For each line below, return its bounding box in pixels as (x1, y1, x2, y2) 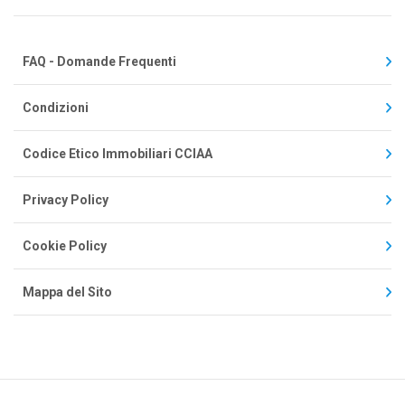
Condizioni (23, 99, 89, 115)
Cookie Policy (23, 238, 107, 253)
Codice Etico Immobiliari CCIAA (23, 146, 212, 161)
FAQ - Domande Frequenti (23, 53, 176, 69)
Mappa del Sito (23, 284, 112, 299)
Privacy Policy (23, 192, 108, 207)
